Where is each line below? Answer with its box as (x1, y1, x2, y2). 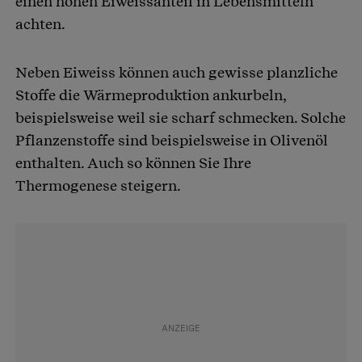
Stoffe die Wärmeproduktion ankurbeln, (15, 86, 286, 104)
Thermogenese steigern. (15, 177, 181, 195)
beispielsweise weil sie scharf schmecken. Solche (15, 109, 346, 127)
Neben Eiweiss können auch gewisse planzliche (15, 64, 338, 82)
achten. (15, 15, 65, 33)
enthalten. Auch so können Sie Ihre (15, 154, 251, 172)
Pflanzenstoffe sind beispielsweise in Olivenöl (15, 132, 328, 149)
